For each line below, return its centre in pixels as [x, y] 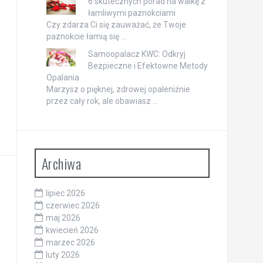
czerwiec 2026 [73, 206]
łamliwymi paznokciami [131, 13]
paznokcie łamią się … [86, 37]
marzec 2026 [70, 243]
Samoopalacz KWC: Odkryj [136, 54]
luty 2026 [63, 255]
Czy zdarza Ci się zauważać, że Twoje [116, 25]
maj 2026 [63, 218]
